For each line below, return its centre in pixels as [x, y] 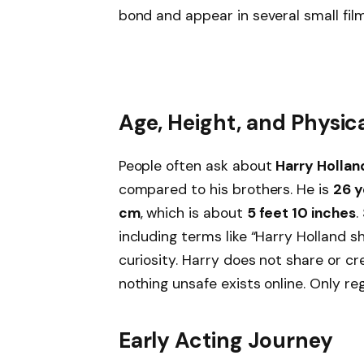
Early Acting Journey [225, 340]
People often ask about [197, 166]
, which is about [193, 213]
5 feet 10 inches [301, 213]
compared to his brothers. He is [225, 190]
